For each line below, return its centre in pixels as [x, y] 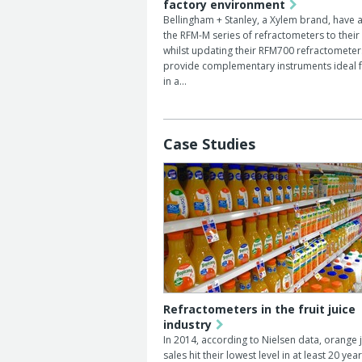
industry [187, 324]
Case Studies [209, 144]
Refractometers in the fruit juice [259, 309]
